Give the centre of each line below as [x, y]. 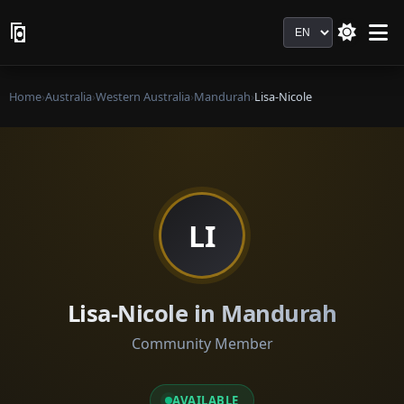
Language [316, 27]
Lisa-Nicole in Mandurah [202, 313]
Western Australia [143, 96]
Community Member [202, 344]
